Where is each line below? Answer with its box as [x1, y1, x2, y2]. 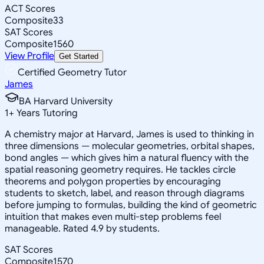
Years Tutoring [14, 107, 78, 119]
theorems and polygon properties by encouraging [5, 175, 221, 187]
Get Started [59, 51, 98, 61]
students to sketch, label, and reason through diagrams [5, 187, 245, 199]
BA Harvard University [19, 95, 113, 107]
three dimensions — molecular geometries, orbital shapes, [5, 140, 255, 152]
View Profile [5, 49, 54, 62]
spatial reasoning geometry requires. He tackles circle [5, 163, 236, 176]
